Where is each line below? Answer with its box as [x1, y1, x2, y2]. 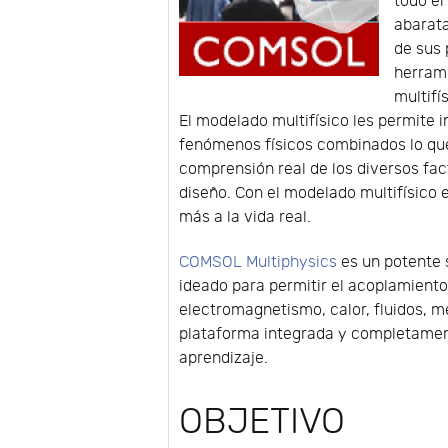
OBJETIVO [179, 401, 346, 444]
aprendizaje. [179, 349, 269, 369]
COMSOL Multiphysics [179, 253, 338, 273]
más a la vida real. [179, 208, 312, 228]
